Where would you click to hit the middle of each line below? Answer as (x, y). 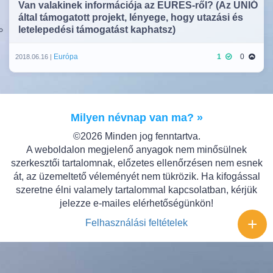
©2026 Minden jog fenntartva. (136, 136)
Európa (66, 57)
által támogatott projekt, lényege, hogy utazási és (131, 17)
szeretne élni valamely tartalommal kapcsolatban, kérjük (136, 190)
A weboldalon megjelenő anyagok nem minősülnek (136, 150)
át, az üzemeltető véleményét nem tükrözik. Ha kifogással (136, 176)
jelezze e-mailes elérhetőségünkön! (136, 203)
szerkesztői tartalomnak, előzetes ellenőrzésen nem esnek (136, 163)
